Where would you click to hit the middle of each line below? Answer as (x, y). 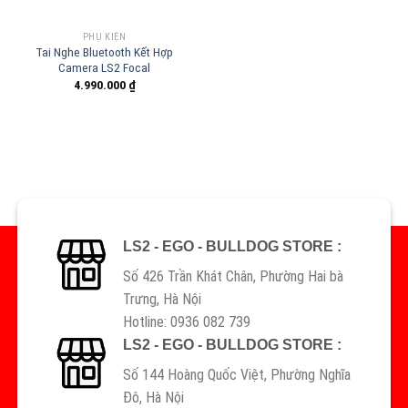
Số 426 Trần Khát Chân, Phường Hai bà (233, 277)
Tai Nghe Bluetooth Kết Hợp (104, 52)
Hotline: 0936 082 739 (186, 322)
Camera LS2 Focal (104, 68)
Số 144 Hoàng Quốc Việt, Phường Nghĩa (236, 375)
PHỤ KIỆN (104, 36)
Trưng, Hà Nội (162, 300)
